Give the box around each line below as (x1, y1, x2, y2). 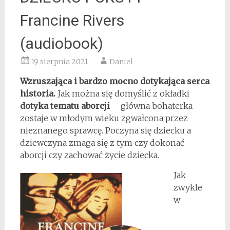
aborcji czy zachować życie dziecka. (20, 150, 159, 160)
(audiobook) (20, 34, 103, 52)
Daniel (109, 57, 133, 66)
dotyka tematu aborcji (20, 101, 110, 111)
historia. (20, 88, 55, 99)
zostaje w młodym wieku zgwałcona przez (20, 113, 188, 123)
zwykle (173, 182, 202, 193)
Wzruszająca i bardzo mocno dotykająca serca (20, 76, 209, 86)
